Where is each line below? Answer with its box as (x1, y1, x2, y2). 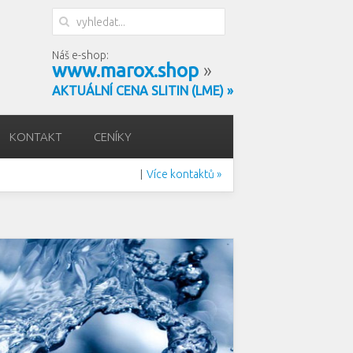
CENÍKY (94, 130, 132, 143)
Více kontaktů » (147, 168, 221, 180)
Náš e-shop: (52, 49, 109, 61)
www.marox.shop (52, 60, 199, 81)
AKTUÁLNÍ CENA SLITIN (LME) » (52, 84, 233, 98)
